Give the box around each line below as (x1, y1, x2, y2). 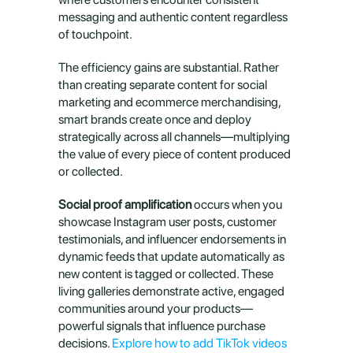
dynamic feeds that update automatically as (58, 249, 284, 264)
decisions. (58, 336, 112, 351)
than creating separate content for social (58, 77, 267, 92)
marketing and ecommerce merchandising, (58, 95, 281, 110)
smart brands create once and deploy (58, 112, 251, 127)
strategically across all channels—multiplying (58, 129, 290, 144)
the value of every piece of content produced (58, 147, 291, 162)
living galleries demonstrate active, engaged (58, 284, 284, 299)
